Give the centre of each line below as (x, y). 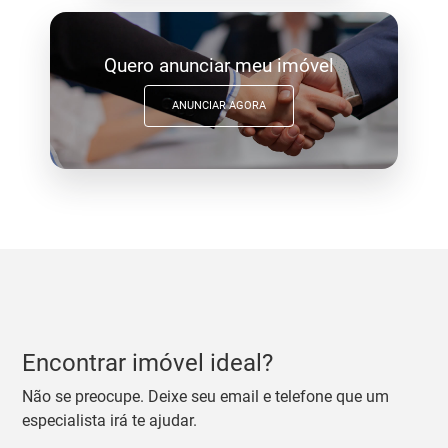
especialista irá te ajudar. (110, 420)
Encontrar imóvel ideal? (148, 362)
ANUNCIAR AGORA (219, 106)
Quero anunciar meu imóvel (219, 65)
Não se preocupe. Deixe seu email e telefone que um (206, 396)
